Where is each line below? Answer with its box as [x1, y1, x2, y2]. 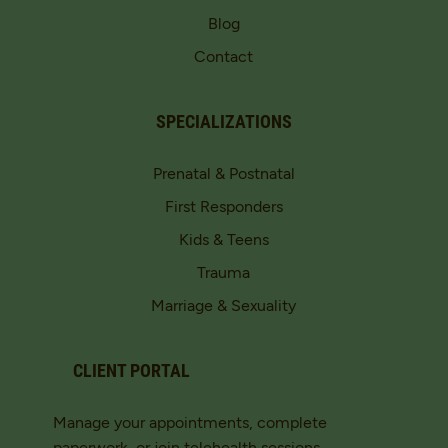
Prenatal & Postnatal [152, 162, 295, 182]
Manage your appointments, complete [53, 411, 328, 431]
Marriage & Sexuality [151, 294, 297, 314]
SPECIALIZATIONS [155, 110, 292, 132]
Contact [194, 45, 254, 65]
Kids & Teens [178, 228, 269, 248]
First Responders [164, 195, 283, 215]
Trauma [197, 261, 251, 281]
